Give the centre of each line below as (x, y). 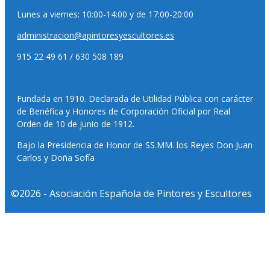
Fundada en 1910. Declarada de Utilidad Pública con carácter (135, 99)
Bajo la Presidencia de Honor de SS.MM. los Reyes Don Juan (135, 145)
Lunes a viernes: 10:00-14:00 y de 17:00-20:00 (105, 14)
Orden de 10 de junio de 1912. (76, 124)
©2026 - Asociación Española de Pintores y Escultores (131, 194)
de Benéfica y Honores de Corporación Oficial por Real (124, 111)
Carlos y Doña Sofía (56, 158)
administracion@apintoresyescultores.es (96, 36)
